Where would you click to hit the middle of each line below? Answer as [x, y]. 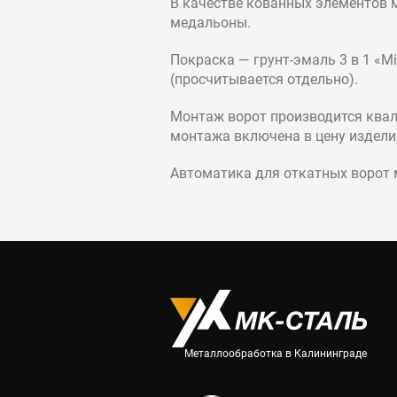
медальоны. [210, 22]
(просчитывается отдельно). [264, 79]
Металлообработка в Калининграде [276, 354]
